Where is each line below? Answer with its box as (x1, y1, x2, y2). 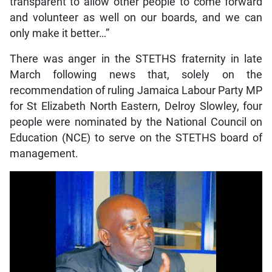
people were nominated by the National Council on (9, 116, 263, 129)
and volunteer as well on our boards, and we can (9, 12, 263, 24)
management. (9, 148, 78, 160)
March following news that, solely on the (9, 69, 263, 81)
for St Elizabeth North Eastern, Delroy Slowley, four (9, 100, 263, 113)
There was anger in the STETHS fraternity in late (9, 53, 263, 66)
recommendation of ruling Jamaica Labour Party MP (9, 84, 263, 97)
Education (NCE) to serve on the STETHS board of (9, 132, 263, 144)
